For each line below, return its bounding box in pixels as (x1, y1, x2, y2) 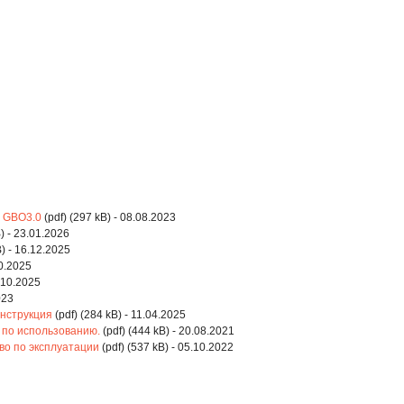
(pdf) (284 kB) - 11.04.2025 (52, 308, 186, 321)
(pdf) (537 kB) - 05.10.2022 (99, 341, 234, 353)
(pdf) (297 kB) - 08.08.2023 (41, 211, 176, 224)
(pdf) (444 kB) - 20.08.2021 (100, 325, 234, 337)
